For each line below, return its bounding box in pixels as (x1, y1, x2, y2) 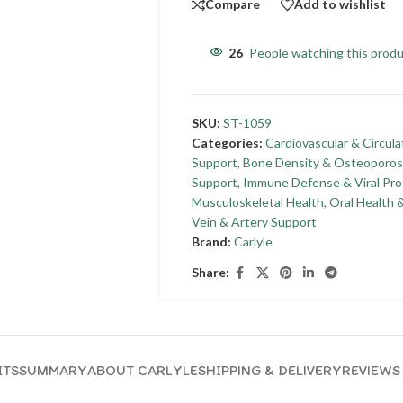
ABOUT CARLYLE (87, 361, 198, 379)
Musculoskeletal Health (191, 193, 324, 210)
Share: (191, 264, 229, 281)
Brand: (191, 233, 234, 249)
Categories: (191, 134, 263, 150)
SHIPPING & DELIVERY (198, 361, 342, 379)
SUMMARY (19, 361, 87, 379)
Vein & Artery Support (191, 213, 317, 229)
